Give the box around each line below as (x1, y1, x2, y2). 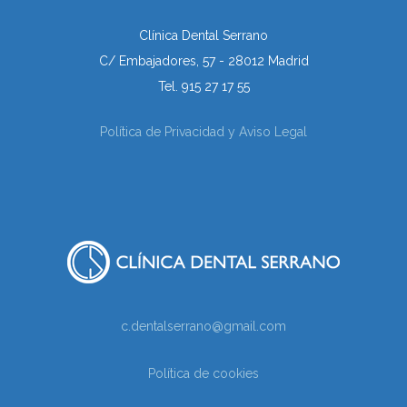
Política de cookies (148, 366, 259, 381)
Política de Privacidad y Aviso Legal (100, 124, 307, 139)
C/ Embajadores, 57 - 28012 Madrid (98, 54, 309, 68)
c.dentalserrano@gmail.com (121, 319, 286, 333)
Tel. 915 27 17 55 (157, 79, 250, 94)
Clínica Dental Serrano (139, 28, 268, 43)
